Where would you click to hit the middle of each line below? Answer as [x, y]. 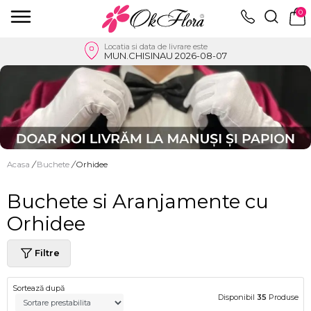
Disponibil [237, 297]
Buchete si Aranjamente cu [138, 201]
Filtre [47, 253]
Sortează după [39, 288]
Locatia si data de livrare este [156, 46]
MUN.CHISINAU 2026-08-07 [166, 55]
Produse [283, 297]
